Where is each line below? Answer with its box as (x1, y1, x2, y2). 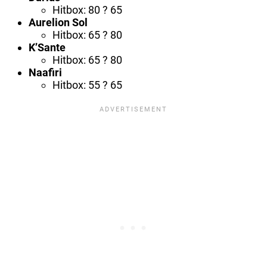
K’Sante (29, 41, 66, 54)
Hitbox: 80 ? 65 (52, 4, 122, 17)
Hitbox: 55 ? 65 (52, 79, 122, 92)
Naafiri (29, 66, 62, 79)
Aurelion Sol (29, 16, 88, 29)
